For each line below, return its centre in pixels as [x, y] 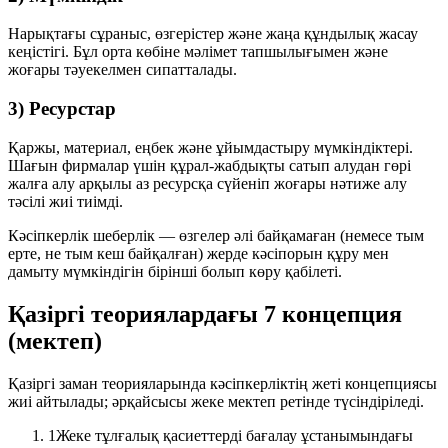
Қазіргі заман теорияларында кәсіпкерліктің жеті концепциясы [222, 383]
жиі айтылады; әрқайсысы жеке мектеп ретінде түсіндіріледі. [216, 401]
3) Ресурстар [62, 109]
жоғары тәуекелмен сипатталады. [122, 70]
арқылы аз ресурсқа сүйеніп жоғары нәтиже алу [241, 183]
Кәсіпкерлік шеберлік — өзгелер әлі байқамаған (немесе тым [216, 235]
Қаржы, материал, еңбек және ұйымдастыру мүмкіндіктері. [210, 147]
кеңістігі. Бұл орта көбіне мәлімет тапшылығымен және [198, 52]
